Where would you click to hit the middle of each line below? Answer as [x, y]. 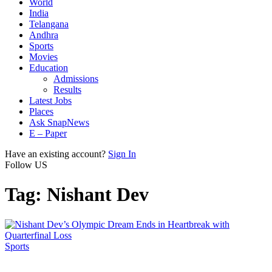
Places [41, 111]
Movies [43, 57]
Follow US [26, 165]
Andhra [44, 35]
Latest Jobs [50, 100]
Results [67, 90]
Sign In [122, 154]
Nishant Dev [98, 195]
